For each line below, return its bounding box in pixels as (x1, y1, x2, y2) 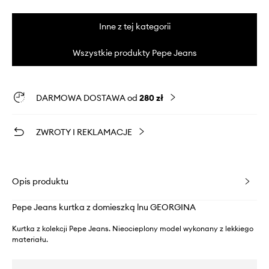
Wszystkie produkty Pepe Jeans (72, 47, 197, 58)
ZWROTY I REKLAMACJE (36, 126, 132, 138)
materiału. (12, 234, 48, 244)
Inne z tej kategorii (98, 20, 171, 32)
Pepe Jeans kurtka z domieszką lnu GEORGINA (12, 201, 196, 213)
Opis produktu (12, 175, 68, 187)
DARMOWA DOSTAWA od (36, 92, 139, 103)
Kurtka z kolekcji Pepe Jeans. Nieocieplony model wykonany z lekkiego (12, 223, 253, 233)
